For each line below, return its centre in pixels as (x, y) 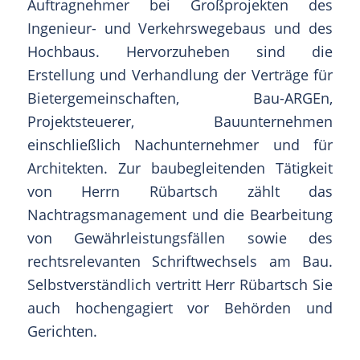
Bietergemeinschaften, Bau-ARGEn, (180, 98)
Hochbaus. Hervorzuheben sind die (180, 51)
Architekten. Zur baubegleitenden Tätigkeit (180, 168)
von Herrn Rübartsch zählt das (180, 191)
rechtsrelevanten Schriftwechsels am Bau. (180, 261)
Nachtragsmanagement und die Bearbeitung (180, 214)
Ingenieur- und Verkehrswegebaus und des (180, 28)
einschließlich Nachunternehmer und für (180, 144)
